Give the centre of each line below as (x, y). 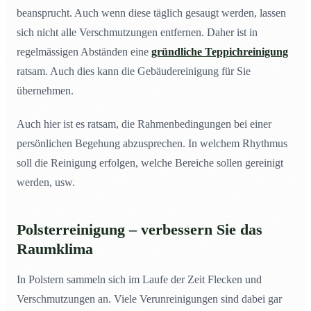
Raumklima (55, 250)
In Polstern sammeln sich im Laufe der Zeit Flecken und (139, 280)
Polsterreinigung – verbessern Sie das (140, 230)
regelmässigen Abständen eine (84, 52)
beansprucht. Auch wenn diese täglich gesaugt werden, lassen (151, 13)
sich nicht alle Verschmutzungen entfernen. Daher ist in (137, 33)
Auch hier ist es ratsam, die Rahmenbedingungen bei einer (144, 124)
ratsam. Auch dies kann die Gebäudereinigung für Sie (134, 72)
